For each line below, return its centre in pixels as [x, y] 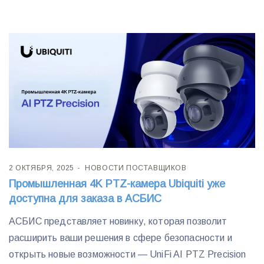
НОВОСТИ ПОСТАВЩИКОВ [136, 168]
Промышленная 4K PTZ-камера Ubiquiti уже [117, 184]
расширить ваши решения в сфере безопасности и [121, 238]
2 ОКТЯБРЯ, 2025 [42, 168]
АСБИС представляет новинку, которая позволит [118, 222]
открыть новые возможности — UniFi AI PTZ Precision [128, 255]
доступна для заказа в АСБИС [85, 199]
